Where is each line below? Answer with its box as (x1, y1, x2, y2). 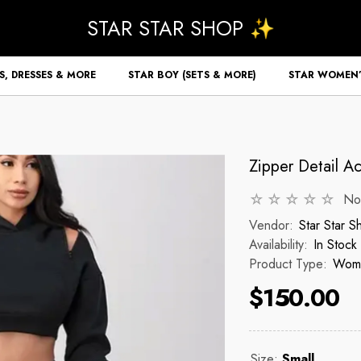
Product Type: (249, 255, 327, 273)
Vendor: (249, 216, 293, 234)
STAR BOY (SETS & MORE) (128, 68, 256, 82)
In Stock (313, 235, 357, 254)
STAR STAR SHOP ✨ (86, 14, 275, 43)
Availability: (249, 235, 308, 254)
